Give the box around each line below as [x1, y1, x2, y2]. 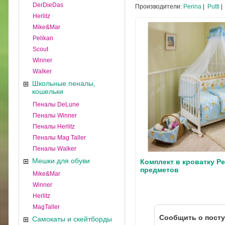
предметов [140, 166, 179, 174]
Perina [183, 3, 201, 10]
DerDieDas [33, 2, 63, 9]
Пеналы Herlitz [33, 123, 75, 130]
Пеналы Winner [33, 112, 77, 119]
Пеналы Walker [33, 145, 76, 152]
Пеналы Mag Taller [33, 134, 86, 141]
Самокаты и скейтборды [32, 215, 112, 223]
